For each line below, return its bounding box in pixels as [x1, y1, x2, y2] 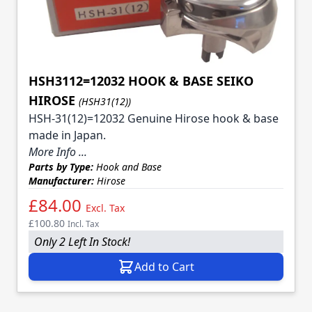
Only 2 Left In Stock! [34, 234, 130, 250]
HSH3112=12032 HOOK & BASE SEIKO [29, 72, 253, 90]
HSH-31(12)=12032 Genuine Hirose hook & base [29, 111, 279, 127]
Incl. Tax [68, 218, 99, 231]
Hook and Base [93, 160, 162, 174]
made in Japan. [29, 127, 106, 143]
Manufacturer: [29, 174, 94, 188]
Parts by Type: [29, 160, 93, 174]
